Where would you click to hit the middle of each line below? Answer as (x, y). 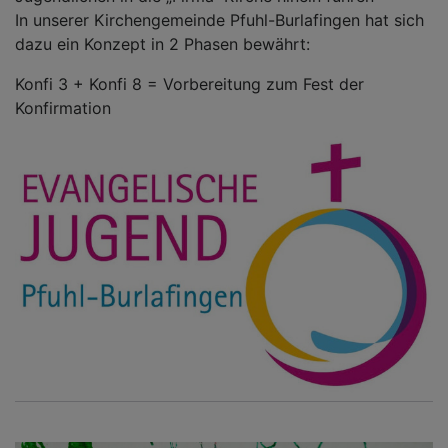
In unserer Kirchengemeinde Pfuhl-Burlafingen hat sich (219, 20)
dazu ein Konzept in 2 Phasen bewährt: (162, 44)
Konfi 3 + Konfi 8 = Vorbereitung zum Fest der (189, 84)
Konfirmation (63, 108)
